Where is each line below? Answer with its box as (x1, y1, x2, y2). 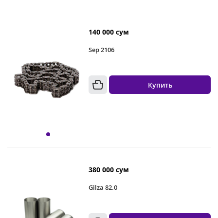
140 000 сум (89, 27, 129, 36)
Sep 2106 (89, 45, 115, 54)
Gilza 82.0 (89, 183, 118, 192)
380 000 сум (89, 165, 129, 174)
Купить (147, 80, 172, 90)
